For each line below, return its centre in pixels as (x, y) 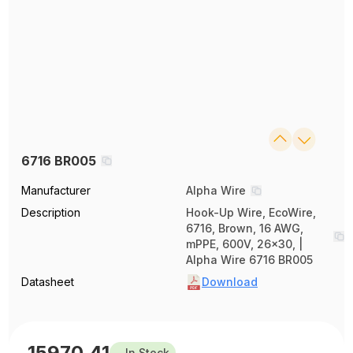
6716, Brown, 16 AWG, (245, 228)
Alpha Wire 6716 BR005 (249, 259)
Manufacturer (56, 190)
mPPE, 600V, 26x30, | (244, 243)
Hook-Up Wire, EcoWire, (251, 212)
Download (230, 281)
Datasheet (48, 281)
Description (51, 212)
